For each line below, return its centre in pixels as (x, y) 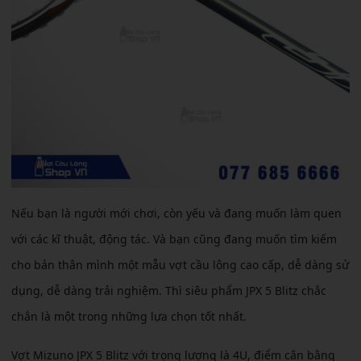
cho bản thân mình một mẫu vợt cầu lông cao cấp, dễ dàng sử (180, 265)
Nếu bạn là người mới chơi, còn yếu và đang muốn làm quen (176, 214)
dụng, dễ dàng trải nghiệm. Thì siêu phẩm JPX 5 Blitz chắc (169, 291)
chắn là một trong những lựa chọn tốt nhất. (129, 317)
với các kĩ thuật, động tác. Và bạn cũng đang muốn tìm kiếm (174, 239)
